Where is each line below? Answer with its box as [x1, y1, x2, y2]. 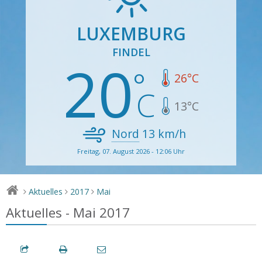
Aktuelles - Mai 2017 [6, 203, 130, 222]
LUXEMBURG [76, 21, 186, 46]
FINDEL [112, 44, 150, 59]
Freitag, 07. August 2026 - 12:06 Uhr [77, 146, 185, 156]
